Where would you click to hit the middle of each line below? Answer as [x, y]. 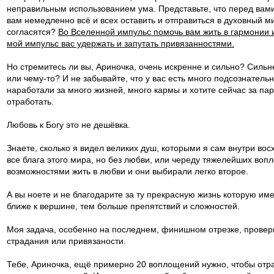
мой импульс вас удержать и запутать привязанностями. [120, 43]
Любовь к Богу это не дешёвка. [68, 125]
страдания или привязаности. [66, 241]
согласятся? [32, 32]
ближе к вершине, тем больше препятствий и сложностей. [123, 206]
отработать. [30, 102]
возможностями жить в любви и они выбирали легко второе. [128, 171]
